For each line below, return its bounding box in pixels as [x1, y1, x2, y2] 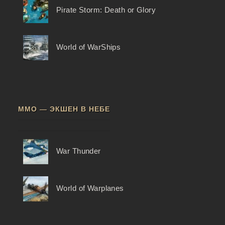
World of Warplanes [56, 184, 124, 193]
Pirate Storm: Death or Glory [56, 6, 156, 15]
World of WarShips [56, 43, 121, 52]
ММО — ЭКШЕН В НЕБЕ [18, 103, 110, 115]
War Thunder [56, 147, 101, 156]
